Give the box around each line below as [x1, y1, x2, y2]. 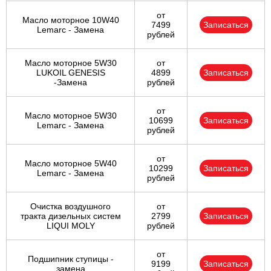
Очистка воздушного [30, 201, 111, 212]
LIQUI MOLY [46, 221, 95, 231]
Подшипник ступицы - [27, 254, 114, 264]
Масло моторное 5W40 [24, 158, 117, 169]
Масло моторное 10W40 [22, 15, 119, 25]
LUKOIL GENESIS [36, 68, 105, 78]
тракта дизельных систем [20, 211, 121, 221]
